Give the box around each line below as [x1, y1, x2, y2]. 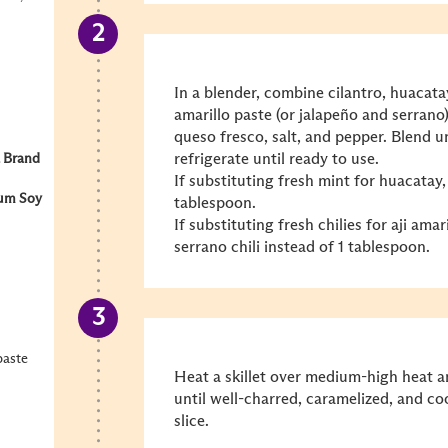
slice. [174, 413, 209, 429]
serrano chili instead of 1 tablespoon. [174, 239, 430, 255]
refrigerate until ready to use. [174, 151, 379, 167]
